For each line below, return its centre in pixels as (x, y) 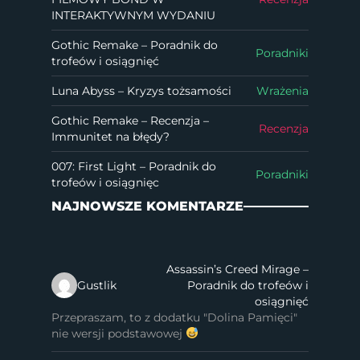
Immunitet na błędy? (110, 136)
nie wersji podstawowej (119, 333)
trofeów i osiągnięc (105, 182)
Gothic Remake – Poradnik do (135, 45)
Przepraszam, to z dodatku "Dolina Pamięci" (174, 317)
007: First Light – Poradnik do (134, 166)
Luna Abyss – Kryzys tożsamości (141, 90)
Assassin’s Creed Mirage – (237, 269)
